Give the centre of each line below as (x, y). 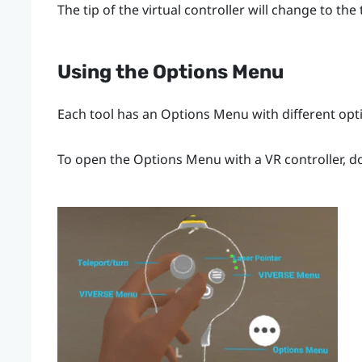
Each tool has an (109, 114)
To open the (95, 160)
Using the (105, 72)
